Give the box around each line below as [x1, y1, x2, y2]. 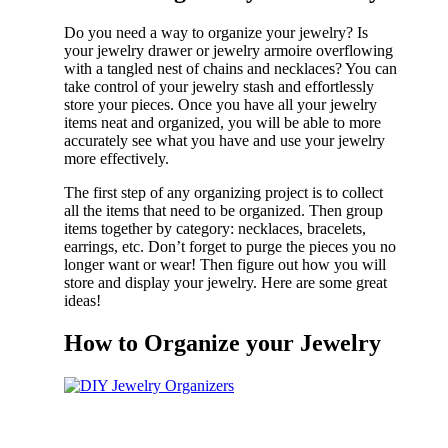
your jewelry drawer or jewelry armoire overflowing [64, 41, 393, 59]
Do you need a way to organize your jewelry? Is [64, 23, 368, 41]
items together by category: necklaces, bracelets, [64, 219, 366, 237]
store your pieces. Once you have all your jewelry [64, 95, 377, 113]
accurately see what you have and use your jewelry [64, 131, 385, 149]
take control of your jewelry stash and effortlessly [64, 77, 374, 95]
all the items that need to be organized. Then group [64, 201, 383, 219]
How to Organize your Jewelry [64, 329, 381, 356]
